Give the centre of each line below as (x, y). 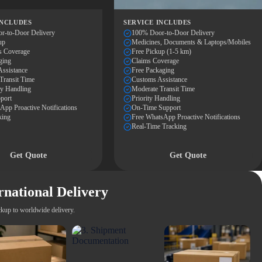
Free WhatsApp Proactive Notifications (186, 117)
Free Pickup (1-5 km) (162, 51)
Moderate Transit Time (163, 89)
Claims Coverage (156, 61)
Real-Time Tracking (159, 126)
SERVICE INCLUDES (157, 22)
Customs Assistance (160, 80)
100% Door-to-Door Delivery (173, 33)
